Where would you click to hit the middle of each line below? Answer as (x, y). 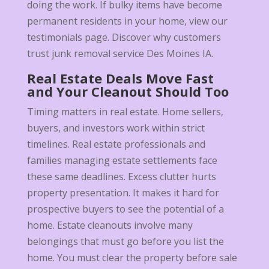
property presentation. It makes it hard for (123, 193)
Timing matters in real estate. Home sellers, (125, 112)
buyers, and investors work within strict (116, 128)
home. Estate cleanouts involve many (110, 225)
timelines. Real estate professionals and (116, 144)
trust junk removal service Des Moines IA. (120, 54)
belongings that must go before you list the (125, 242)
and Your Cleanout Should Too (128, 92)
